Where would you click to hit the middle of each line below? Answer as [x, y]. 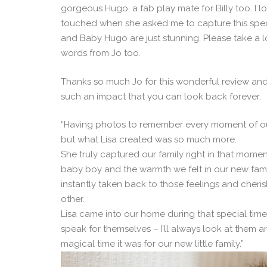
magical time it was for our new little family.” [152, 244]
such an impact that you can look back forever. [161, 96]
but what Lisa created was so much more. [149, 140]
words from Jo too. [101, 53]
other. [73, 199]
